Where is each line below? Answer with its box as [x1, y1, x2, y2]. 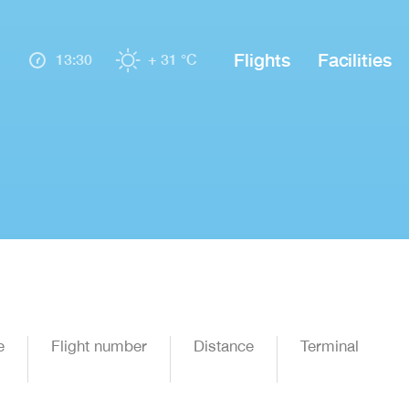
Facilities [317, 48, 392, 70]
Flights [234, 48, 290, 70]
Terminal [300, 337, 359, 355]
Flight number [51, 337, 147, 355]
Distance [194, 337, 254, 355]
